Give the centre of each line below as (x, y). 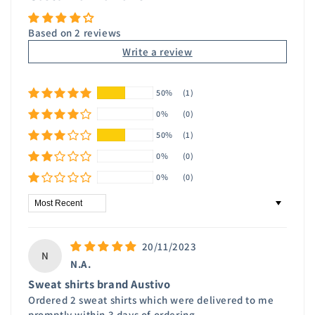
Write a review (157, 52)
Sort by (45, 201)
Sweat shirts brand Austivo (99, 284)
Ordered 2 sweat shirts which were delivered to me (151, 300)
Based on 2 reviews (75, 33)
